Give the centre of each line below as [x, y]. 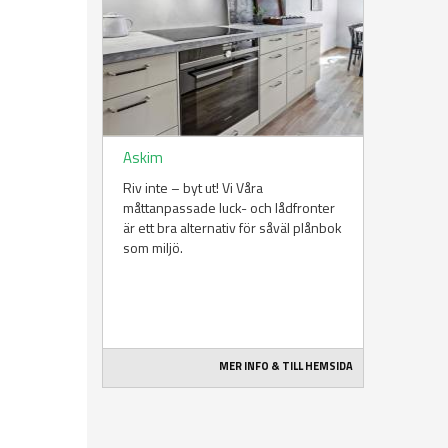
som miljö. [153, 248]
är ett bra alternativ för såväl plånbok [232, 228]
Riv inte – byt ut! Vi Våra [193, 188]
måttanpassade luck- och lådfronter [229, 208]
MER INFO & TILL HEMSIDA [286, 366]
